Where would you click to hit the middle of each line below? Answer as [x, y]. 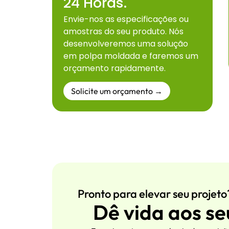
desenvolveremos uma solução [126, 43]
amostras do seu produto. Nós [123, 31]
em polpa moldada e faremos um [131, 56]
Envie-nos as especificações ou [126, 19]
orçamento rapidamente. [114, 68]
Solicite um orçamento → [117, 91]
